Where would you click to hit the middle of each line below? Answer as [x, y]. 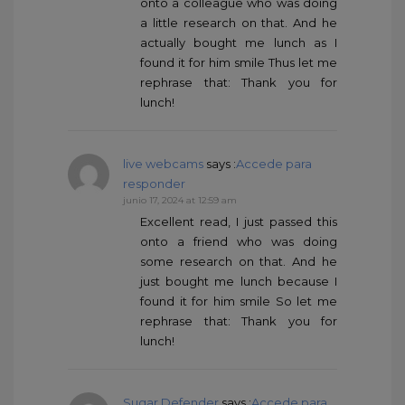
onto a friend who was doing [239, 242]
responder [154, 184]
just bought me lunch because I [239, 282]
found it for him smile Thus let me [239, 63]
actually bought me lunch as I [239, 43]
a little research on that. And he [239, 23]
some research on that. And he [239, 262]
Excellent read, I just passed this [239, 222]
